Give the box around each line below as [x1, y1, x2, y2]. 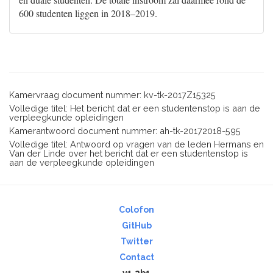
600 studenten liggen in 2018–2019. [19, 7, 157, 19]
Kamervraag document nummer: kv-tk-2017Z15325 [9, 90, 216, 100]
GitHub [121, 221, 152, 230]
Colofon [119, 205, 154, 214]
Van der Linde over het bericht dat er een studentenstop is [9, 148, 248, 158]
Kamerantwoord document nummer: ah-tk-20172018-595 [9, 126, 241, 136]
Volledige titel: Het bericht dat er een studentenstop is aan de [9, 103, 260, 113]
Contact [119, 252, 154, 262]
